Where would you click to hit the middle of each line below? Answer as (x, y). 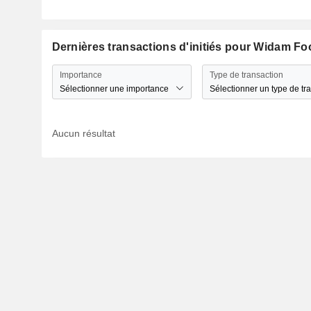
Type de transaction (246, 75)
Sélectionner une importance (114, 89)
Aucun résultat (83, 134)
